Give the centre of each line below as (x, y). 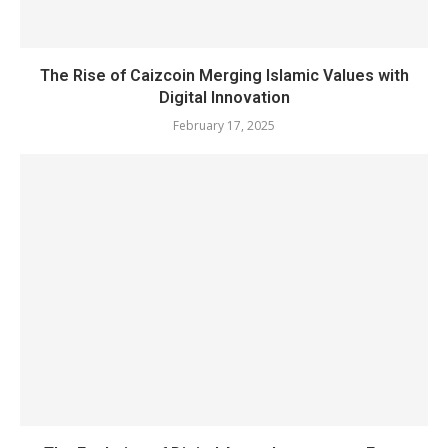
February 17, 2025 (224, 126)
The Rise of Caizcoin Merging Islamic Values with (224, 76)
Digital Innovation (224, 98)
